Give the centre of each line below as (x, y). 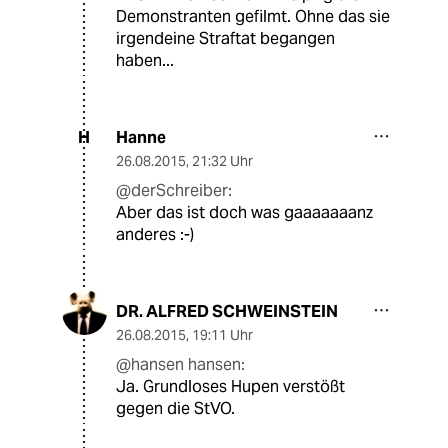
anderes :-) (155, 234)
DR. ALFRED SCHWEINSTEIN (227, 311)
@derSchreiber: (174, 190)
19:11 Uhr (222, 334)
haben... (145, 60)
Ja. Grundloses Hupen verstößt (230, 386)
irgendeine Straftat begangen (225, 38)
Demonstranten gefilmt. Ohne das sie (253, 16)
